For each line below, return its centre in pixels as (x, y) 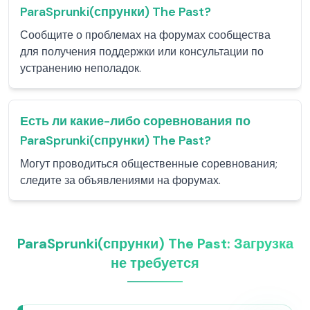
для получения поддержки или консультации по (142, 52)
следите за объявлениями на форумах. (120, 180)
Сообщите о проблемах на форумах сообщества (145, 35)
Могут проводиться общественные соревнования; (149, 164)
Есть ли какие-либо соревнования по (135, 121)
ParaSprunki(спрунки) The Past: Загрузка (155, 244)
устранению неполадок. (81, 68)
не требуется (155, 263)
